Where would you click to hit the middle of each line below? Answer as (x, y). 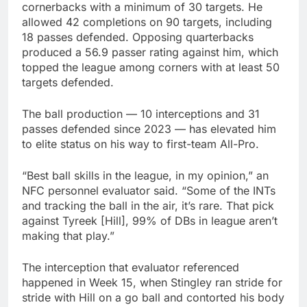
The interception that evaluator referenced (131, 268)
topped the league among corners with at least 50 (151, 67)
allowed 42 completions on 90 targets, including (147, 22)
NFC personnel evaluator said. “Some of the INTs (149, 191)
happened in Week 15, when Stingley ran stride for (152, 283)
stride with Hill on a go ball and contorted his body (153, 298)
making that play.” (68, 236)
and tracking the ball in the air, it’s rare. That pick (148, 206)
